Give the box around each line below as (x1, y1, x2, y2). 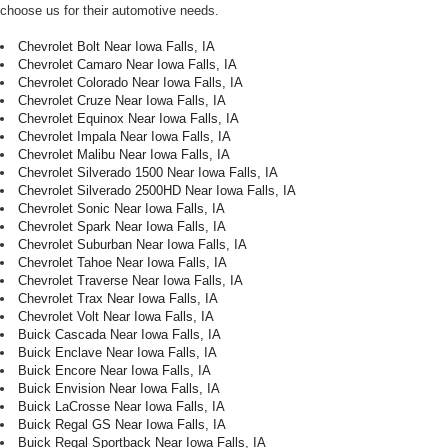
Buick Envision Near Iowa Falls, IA (18, 381, 220, 397)
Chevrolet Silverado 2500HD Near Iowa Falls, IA (18, 183, 296, 199)
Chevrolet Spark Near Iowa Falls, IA (18, 219, 226, 235)
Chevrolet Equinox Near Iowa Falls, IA (18, 111, 239, 127)
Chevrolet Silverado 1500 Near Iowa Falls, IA (18, 165, 278, 181)
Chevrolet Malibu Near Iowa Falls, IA (18, 147, 230, 163)
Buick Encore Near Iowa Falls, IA (18, 363, 211, 379)
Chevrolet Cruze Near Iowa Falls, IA (18, 93, 226, 109)
